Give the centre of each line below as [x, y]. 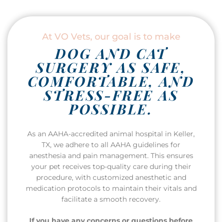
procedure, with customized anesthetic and [111, 177]
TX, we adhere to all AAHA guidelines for [111, 144]
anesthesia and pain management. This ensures [111, 155]
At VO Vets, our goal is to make [111, 36]
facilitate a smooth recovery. [111, 199]
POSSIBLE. [111, 109]
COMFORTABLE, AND [111, 81]
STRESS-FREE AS [111, 95]
